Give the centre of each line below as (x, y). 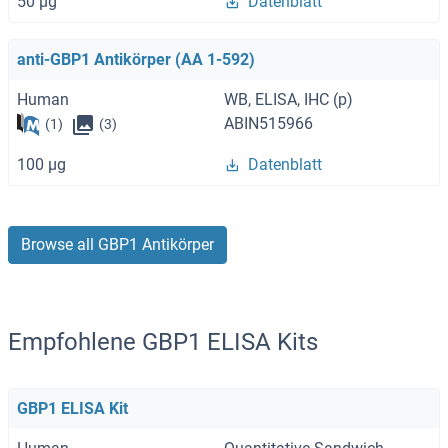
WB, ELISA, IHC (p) (288, 99)
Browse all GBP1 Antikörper (117, 244)
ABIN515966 (268, 123)
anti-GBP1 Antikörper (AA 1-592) (136, 59)
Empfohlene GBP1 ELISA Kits (163, 341)
